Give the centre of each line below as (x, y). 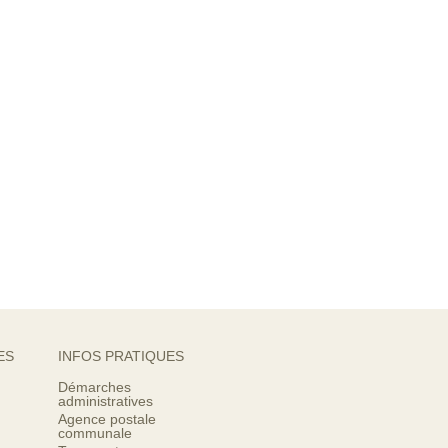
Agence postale (107, 419)
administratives (105, 401)
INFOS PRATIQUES (121, 356)
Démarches (94, 387)
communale (95, 433)
